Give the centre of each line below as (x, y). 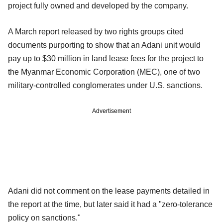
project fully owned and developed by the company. (98, 5)
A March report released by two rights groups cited (96, 31)
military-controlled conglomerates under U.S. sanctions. (105, 85)
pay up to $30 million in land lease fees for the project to (106, 58)
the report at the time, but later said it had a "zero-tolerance (110, 204)
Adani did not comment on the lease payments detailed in (109, 191)
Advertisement (111, 111)
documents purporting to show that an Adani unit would (104, 45)
